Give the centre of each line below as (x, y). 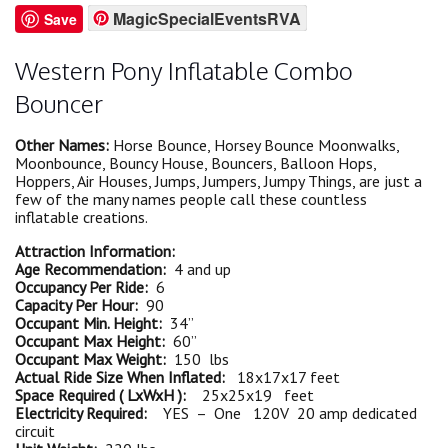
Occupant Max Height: (90, 341)
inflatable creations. (81, 217)
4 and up (198, 269)
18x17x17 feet (284, 377)
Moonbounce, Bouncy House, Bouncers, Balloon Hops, (195, 163)
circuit (35, 431)
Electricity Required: (81, 413)
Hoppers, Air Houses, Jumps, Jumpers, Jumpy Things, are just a (218, 181)
